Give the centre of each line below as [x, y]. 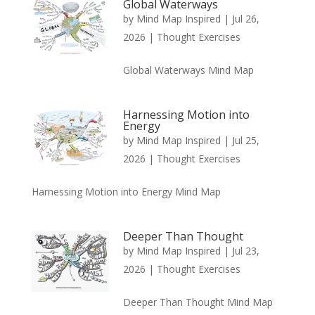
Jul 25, [245, 140]
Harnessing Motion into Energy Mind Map [126, 191]
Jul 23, [245, 250]
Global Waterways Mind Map [188, 70]
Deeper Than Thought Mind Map [198, 302]
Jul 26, [245, 18]
